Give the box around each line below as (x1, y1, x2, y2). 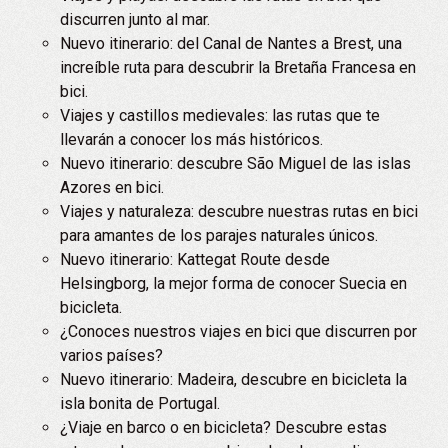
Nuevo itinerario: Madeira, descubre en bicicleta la (60, 370, 407, 389)
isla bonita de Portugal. (60, 394, 220, 413)
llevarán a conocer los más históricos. (60, 130, 323, 149)
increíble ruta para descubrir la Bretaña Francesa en (60, 58, 416, 77)
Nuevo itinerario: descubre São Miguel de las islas (60, 154, 411, 173)
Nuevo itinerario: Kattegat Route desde (60, 250, 330, 269)
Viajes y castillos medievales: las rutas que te (60, 106, 380, 125)
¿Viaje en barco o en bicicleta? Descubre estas (60, 418, 387, 437)
